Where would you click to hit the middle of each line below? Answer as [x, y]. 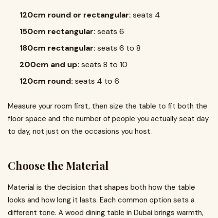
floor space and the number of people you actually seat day [108, 119]
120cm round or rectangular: [76, 15]
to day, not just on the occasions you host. [80, 131]
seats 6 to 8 [119, 48]
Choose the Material [58, 165]
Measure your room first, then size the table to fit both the [108, 106]
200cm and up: [50, 64]
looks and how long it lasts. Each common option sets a [101, 200]
